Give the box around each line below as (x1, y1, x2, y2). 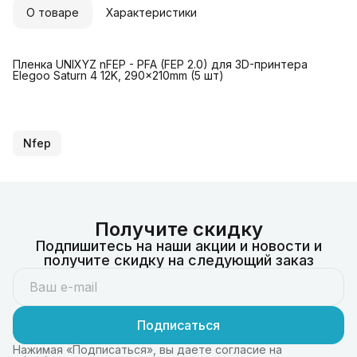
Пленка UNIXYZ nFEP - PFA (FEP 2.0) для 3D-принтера (13, 57, 308, 71)
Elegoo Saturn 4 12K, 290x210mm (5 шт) (13, 68, 224, 82)
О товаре (26, 5, 79, 19)
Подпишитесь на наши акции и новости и (35, 237, 322, 254)
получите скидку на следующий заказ (43, 251, 314, 269)
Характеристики (106, 5, 197, 19)
